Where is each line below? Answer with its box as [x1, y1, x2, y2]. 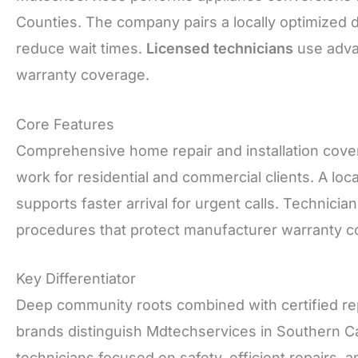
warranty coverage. [16, 66, 149, 83]
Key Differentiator [16, 270, 136, 288]
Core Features [16, 115, 114, 133]
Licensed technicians [146, 39, 293, 57]
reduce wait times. [16, 39, 146, 57]
